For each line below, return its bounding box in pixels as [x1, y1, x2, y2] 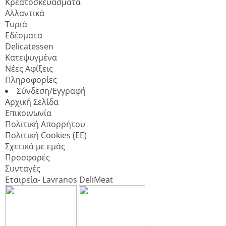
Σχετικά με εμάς [5, 140, 65, 152]
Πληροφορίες [5, 74, 57, 85]
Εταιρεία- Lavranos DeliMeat [5, 174, 113, 185]
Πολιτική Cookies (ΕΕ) [5, 129, 87, 141]
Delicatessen [5, 40, 53, 52]
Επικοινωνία [5, 107, 51, 119]
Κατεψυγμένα [5, 51, 57, 63]
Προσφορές [5, 151, 50, 163]
